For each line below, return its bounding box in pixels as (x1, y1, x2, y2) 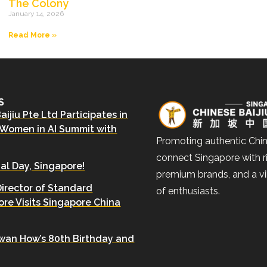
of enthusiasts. (156, 185, 220, 197)
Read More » (8, 31, 57, 40)
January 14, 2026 (8, 10, 64, 18)
